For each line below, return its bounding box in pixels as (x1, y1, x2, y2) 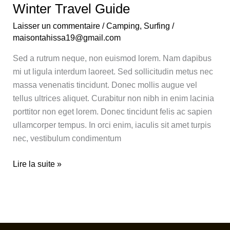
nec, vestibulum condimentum (12, 134, 121, 143)
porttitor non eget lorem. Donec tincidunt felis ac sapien (12, 107, 212, 117)
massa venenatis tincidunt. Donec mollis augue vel (12, 81, 197, 90)
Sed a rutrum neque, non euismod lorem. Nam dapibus (12, 54, 212, 63)
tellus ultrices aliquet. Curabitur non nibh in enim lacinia (12, 94, 214, 103)
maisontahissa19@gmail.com (12, 33, 121, 43)
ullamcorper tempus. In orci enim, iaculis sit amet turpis (12, 121, 211, 130)
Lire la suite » (12, 160, 62, 169)
